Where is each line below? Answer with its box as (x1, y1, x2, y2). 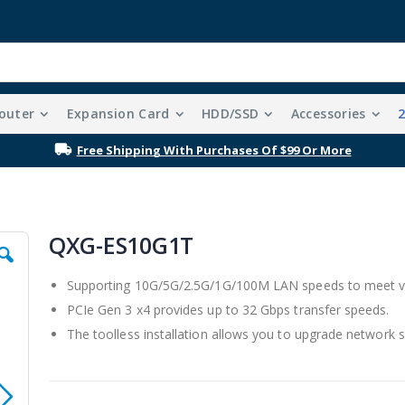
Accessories (290, 105, 366, 123)
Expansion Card (66, 105, 170, 123)
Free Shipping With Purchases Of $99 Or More (76, 142, 352, 159)
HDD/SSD (201, 105, 259, 123)
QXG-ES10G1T (48, 230, 194, 261)
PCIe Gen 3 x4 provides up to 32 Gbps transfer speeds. (66, 301, 390, 319)
